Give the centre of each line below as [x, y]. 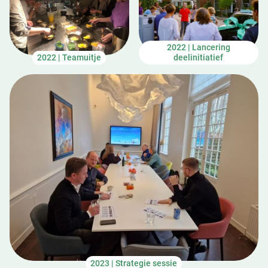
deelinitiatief [199, 57]
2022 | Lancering [198, 47]
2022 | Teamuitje [69, 57]
